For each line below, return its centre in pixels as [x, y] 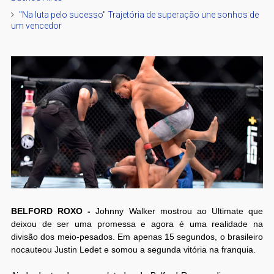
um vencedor [36, 25]
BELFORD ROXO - [53, 211]
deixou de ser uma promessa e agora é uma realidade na [137, 224]
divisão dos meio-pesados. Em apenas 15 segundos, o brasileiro [137, 236]
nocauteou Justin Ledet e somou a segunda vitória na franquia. [133, 249]
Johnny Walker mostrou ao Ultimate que [180, 211]
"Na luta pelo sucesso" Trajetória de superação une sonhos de [139, 14]
